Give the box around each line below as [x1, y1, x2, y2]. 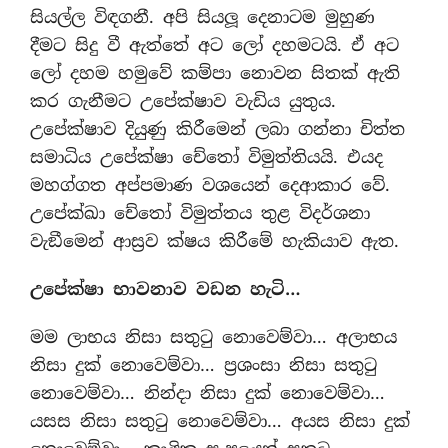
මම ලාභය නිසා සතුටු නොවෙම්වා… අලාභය [30, 326, 397, 348]
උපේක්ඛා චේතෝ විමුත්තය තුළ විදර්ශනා [30, 202, 370, 224]
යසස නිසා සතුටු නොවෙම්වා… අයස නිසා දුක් [30, 410, 410, 432]
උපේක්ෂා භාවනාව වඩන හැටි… [30, 278, 301, 300]
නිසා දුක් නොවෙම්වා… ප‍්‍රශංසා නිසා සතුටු [30, 354, 377, 376]
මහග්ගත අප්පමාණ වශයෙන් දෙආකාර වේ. [30, 174, 390, 196]
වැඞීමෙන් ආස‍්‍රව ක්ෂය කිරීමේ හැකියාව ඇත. [30, 230, 399, 252]
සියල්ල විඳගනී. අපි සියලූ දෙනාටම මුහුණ [30, 6, 375, 28]
